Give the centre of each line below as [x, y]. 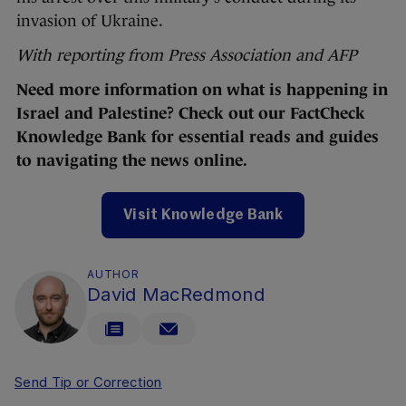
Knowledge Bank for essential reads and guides [198, 137]
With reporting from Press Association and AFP [187, 56]
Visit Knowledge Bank [203, 216]
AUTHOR [113, 275]
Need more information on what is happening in [202, 90]
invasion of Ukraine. [92, 21]
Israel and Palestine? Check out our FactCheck [191, 114]
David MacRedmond [176, 295]
